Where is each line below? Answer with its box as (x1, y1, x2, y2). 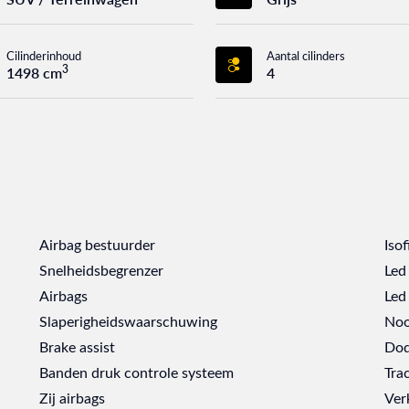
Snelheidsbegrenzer (39, 259, 164, 279)
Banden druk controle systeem (39, 362, 235, 382)
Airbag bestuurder (39, 234, 156, 254)
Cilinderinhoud (6, 47, 81, 63)
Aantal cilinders (267, 47, 345, 63)
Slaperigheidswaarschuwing (39, 310, 218, 330)
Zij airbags (39, 387, 106, 407)
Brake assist (39, 336, 116, 356)
